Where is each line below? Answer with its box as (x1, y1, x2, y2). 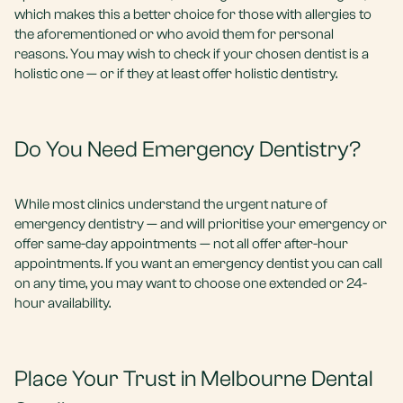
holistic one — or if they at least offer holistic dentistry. (14, 66, 337, 82)
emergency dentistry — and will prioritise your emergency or (14, 216, 387, 232)
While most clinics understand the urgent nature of (14, 196, 327, 212)
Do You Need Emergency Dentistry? (14, 137, 361, 162)
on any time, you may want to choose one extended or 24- (14, 275, 367, 291)
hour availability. (14, 295, 111, 311)
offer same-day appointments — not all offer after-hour (14, 236, 348, 252)
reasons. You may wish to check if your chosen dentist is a (14, 46, 369, 62)
